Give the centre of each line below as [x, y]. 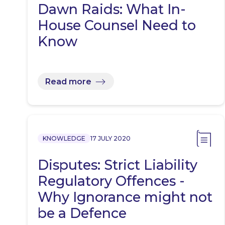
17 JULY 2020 [110, 139]
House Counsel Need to [117, 26]
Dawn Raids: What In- [112, 10]
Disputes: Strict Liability [118, 165]
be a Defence [82, 213]
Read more [68, 81]
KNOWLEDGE [64, 139]
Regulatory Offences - [111, 181]
